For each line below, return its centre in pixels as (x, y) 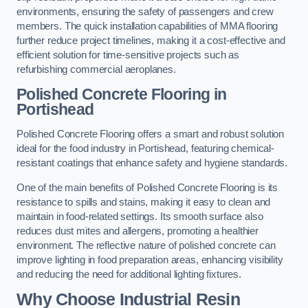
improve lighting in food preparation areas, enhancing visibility (150, 260)
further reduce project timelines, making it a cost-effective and (151, 40)
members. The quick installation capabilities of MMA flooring (147, 26)
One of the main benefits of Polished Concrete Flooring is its (147, 187)
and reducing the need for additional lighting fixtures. (129, 274)
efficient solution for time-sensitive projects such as (128, 55)
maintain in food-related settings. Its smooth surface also (140, 216)
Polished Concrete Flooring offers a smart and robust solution (151, 134)
